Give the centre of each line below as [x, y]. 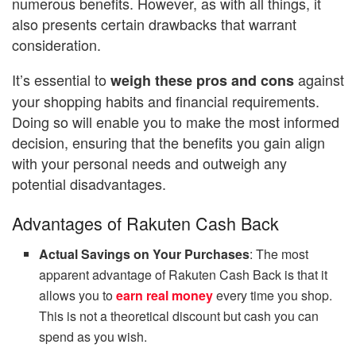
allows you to [78, 295]
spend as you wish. [93, 336]
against [319, 80]
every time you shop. [273, 295]
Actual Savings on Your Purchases [145, 253]
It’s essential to [59, 80]
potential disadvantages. [89, 184]
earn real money [165, 295]
